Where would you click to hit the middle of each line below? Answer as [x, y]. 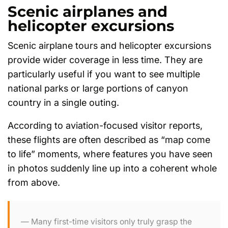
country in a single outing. [63, 103]
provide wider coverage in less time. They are [105, 60]
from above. [34, 182]
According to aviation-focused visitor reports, [105, 125]
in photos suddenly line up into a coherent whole [112, 168]
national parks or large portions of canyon [98, 89]
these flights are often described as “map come [109, 140]
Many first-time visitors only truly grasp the [112, 221]
